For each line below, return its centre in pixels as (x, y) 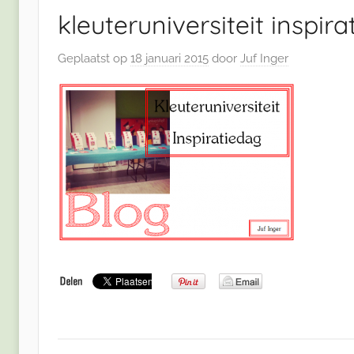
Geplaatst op (94, 58)
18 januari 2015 (169, 58)
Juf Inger (264, 58)
